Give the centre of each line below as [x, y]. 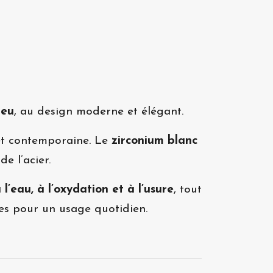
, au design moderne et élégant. [99, 112]
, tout [188, 190]
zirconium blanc [154, 141]
